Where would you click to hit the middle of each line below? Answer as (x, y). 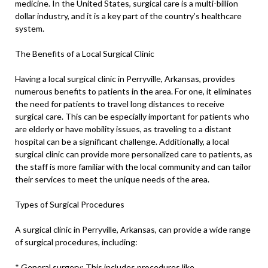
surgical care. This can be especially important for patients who (132, 117)
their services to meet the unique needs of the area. (112, 179)
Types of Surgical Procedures (70, 205)
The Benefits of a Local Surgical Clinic (85, 54)
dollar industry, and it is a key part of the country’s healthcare (128, 16)
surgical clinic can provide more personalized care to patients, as (134, 154)
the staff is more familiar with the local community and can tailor (133, 167)
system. (30, 29)
